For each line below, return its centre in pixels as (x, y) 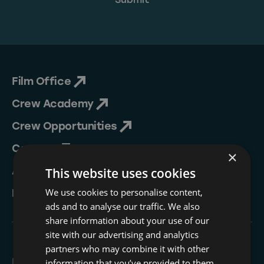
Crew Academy (54, 104)
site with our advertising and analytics (122, 235)
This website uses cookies (121, 173)
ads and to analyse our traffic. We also (123, 206)
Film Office (43, 81)
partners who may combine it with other (128, 249)
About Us (38, 171)
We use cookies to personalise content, (124, 192)
